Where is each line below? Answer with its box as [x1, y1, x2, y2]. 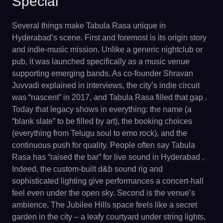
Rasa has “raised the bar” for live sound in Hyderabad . [12, 152, 204, 161]
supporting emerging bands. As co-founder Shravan [12, 69, 193, 78]
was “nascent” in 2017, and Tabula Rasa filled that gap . [12, 93, 207, 102]
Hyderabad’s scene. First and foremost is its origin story [12, 33, 207, 42]
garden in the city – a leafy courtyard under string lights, [12, 212, 206, 221]
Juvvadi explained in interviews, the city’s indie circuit [12, 81, 200, 90]
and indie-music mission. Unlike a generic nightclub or [12, 45, 203, 54]
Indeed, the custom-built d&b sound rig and [12, 164, 163, 173]
